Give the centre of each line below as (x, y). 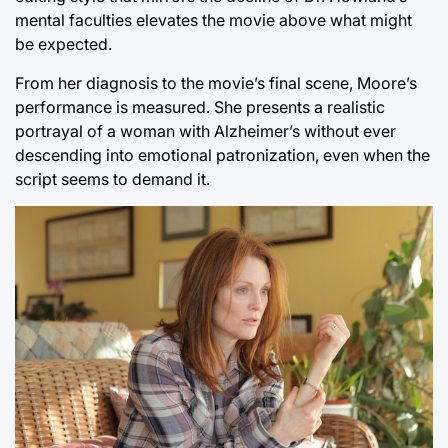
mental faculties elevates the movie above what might (213, 19)
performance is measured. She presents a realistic (200, 106)
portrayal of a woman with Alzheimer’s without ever (205, 130)
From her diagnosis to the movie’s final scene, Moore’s (216, 82)
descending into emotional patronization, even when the (222, 154)
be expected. (63, 43)
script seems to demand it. (112, 178)
